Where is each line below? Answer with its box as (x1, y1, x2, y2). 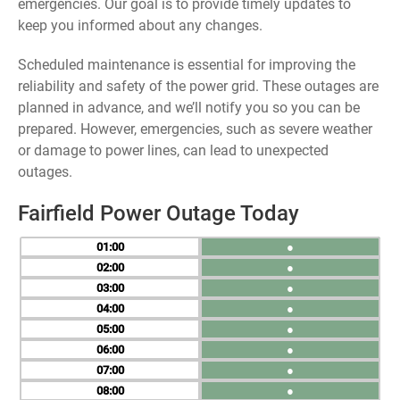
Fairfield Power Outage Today (18, 201, 299, 226)
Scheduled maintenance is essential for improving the (18, 56, 355, 73)
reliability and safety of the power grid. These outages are (18, 78, 379, 95)
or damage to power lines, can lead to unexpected (18, 142, 329, 159)
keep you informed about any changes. (18, 17, 262, 34)
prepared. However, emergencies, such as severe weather (18, 121, 372, 137)
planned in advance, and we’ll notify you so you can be (18, 99, 360, 116)
